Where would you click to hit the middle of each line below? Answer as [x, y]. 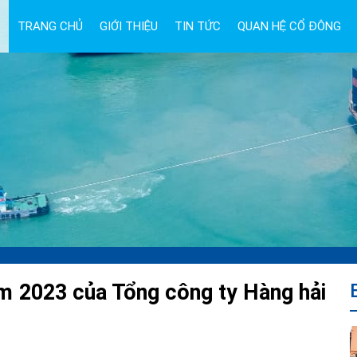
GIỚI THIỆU [128, 26]
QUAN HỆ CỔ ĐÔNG [289, 26]
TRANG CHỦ [50, 26]
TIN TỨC [197, 26]
